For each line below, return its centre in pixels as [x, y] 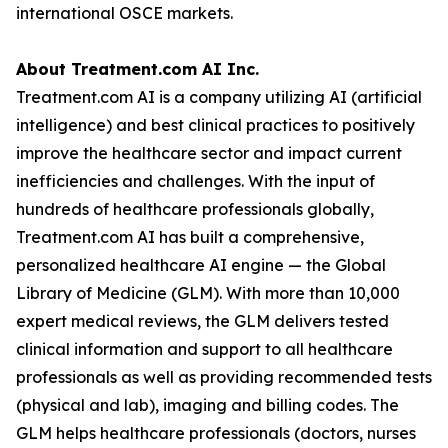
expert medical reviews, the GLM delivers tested [202, 321]
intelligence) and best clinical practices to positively [215, 125]
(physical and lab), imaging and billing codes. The [207, 405]
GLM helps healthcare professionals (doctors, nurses [216, 433]
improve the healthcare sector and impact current [209, 153]
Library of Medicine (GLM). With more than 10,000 [208, 293]
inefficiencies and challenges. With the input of [195, 181]
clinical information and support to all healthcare [204, 349]
